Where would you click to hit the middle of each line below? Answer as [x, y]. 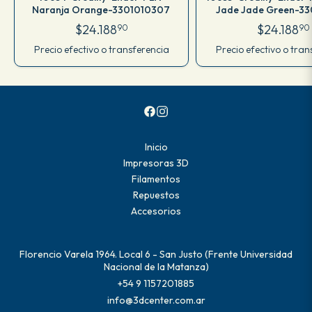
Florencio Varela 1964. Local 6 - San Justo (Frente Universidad [156, 254]
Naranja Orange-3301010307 [102, 9]
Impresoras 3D [156, 163]
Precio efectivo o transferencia [101, 49]
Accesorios [156, 211]
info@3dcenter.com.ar [156, 300]
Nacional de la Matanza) [156, 266]
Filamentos [156, 179]
